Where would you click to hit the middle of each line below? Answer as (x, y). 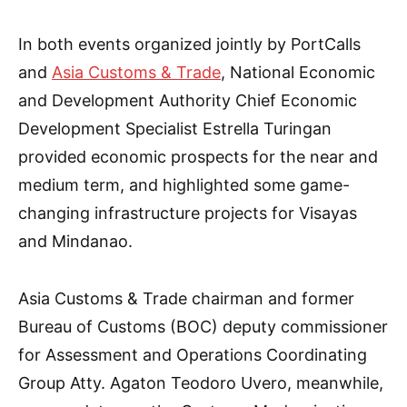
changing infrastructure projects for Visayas (188, 213)
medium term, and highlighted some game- (184, 184)
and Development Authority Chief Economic (188, 100)
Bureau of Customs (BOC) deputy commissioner (203, 326)
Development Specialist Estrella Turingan (175, 128)
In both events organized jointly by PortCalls (189, 44)
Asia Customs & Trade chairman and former (186, 298)
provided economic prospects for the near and (198, 156)
